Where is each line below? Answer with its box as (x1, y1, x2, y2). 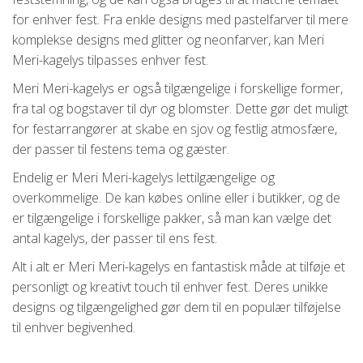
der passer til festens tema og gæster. (12, 140, 229, 159)
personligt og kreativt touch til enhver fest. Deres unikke (12, 278, 328, 297)
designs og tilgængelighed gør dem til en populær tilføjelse (12, 298, 341, 317)
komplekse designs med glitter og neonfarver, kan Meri (12, 31, 324, 49)
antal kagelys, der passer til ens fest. (12, 229, 217, 248)
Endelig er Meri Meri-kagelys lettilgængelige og (12, 169, 275, 187)
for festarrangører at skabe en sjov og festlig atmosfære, (12, 120, 337, 139)
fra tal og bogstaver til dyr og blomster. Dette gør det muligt (12, 100, 348, 118)
